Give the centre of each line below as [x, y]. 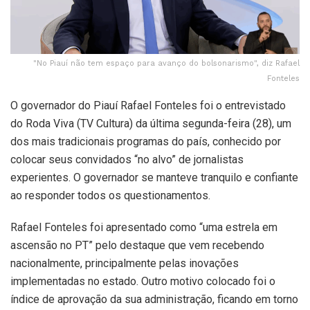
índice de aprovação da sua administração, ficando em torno [154, 300]
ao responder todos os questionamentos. [110, 196]
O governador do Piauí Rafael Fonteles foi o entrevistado [148, 106]
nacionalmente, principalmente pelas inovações [125, 264]
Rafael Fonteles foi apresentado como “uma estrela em [144, 228]
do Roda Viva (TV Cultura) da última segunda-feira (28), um [151, 124]
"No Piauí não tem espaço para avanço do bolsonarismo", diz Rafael [166, 64]
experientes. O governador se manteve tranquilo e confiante [154, 178]
